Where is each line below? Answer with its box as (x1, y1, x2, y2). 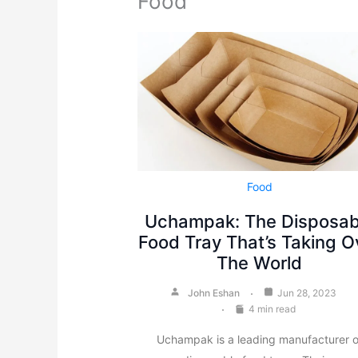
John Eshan (188, 287, 241, 300)
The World (217, 253, 303, 274)
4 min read (249, 303, 296, 316)
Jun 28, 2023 (277, 287, 337, 300)
